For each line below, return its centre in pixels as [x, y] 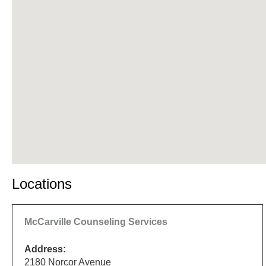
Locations [42, 183]
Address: [45, 249]
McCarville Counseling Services [96, 221]
